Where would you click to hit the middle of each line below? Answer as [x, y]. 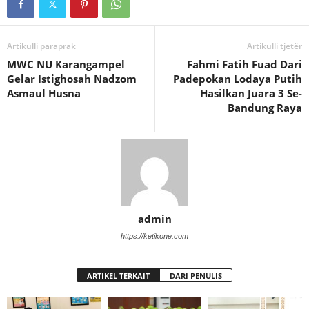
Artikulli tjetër [275, 46]
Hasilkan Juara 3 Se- [251, 93]
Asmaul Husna [44, 93]
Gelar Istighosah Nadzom [72, 79]
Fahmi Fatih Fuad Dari [245, 64]
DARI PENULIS [196, 276]
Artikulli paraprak [41, 46]
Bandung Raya [265, 108]
